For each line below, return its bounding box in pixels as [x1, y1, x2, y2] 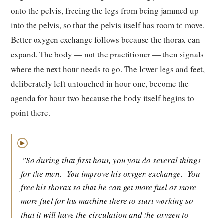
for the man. [21, 168, 62, 179]
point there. [11, 107, 50, 118]
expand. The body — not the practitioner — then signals [11, 49, 204, 60]
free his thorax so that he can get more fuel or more [21, 182, 196, 193]
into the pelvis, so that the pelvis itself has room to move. [11, 19, 205, 31]
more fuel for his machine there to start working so [21, 195, 193, 206]
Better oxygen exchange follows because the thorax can [11, 34, 200, 45]
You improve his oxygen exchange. [67, 168, 182, 179]
